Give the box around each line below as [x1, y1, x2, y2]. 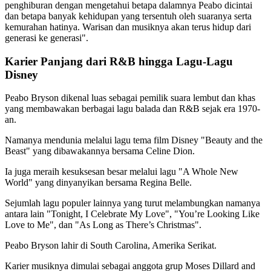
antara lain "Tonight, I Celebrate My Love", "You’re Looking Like [5, 209, 260, 220]
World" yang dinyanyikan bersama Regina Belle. [5, 177, 192, 188]
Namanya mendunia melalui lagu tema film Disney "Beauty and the [5, 135, 263, 146]
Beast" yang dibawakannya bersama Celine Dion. [5, 146, 195, 157]
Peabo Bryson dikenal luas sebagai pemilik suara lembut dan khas [5, 93, 255, 103]
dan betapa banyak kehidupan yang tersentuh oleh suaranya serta [5, 10, 252, 21]
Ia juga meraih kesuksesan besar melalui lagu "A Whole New [5, 166, 238, 177]
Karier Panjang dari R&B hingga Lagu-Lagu [5, 54, 233, 68]
